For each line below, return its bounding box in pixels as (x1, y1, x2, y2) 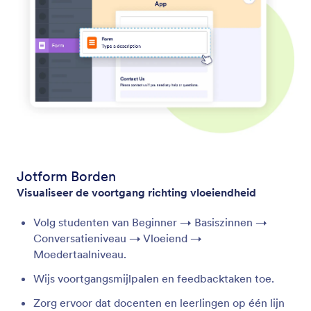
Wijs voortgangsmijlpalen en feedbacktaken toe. (33, 271, 274, 286)
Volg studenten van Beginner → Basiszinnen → (33, 215, 267, 230)
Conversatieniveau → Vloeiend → (33, 231, 202, 246)
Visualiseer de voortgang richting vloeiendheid (17, 185, 256, 200)
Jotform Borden (17, 167, 116, 186)
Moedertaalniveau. (33, 247, 126, 262)
